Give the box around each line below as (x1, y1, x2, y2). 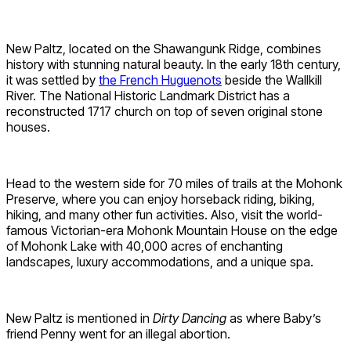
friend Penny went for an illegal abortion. (6, 326, 230, 342)
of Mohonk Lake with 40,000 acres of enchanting (6, 238, 283, 255)
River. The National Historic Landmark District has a (6, 88, 290, 104)
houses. (6, 119, 50, 136)
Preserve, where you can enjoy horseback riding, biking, (6, 191, 315, 208)
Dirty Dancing (153, 310, 230, 327)
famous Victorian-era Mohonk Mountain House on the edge (6, 223, 338, 239)
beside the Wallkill (222, 72, 322, 89)
